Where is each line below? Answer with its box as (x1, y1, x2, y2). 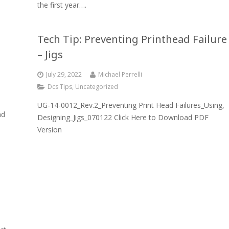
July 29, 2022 (46, 70, 82, 79)
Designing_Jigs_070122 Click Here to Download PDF (37, 112, 209, 122)
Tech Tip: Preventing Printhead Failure (37, 32, 227, 46)
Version (37, 125, 62, 134)
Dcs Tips (48, 82, 72, 91)
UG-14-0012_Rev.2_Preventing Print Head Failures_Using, (37, 100, 224, 110)
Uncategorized (75, 82, 118, 91)
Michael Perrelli (98, 70, 142, 79)
